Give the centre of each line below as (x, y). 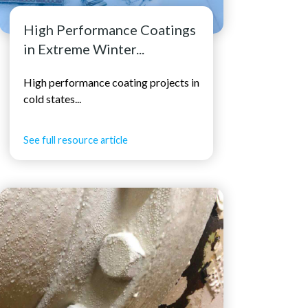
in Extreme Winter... (84, 49)
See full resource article (76, 140)
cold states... (53, 98)
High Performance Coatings (110, 30)
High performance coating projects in (112, 82)
